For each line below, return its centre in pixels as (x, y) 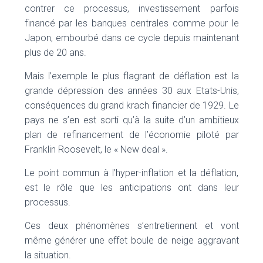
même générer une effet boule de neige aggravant (131, 240)
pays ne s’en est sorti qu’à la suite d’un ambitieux (131, 120)
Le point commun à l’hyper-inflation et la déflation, (131, 173)
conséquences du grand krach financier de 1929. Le (131, 105)
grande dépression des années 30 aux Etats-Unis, (131, 91)
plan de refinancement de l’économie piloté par (131, 135)
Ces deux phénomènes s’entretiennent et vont (131, 226)
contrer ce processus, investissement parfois (131, 9)
